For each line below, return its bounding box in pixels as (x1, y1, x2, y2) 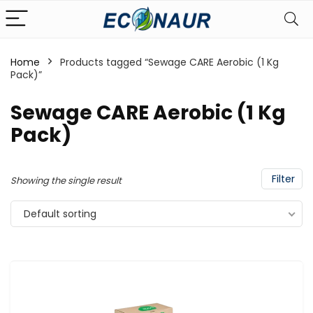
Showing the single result (10, 174, 122, 187)
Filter (269, 172, 295, 186)
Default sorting (24, 207, 96, 221)
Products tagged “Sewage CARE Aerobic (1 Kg (60, 55, 279, 69)
